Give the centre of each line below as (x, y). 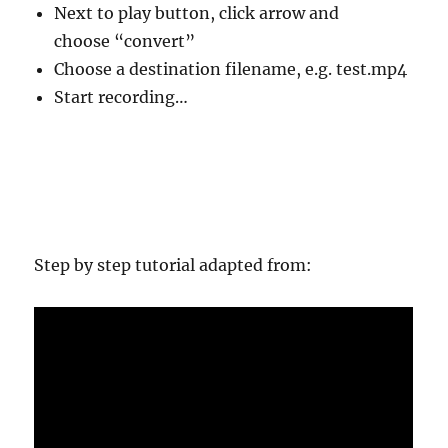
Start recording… (121, 96)
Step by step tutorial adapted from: (173, 264)
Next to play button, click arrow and (197, 12)
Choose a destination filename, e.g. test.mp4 (231, 68)
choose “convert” (125, 40)
